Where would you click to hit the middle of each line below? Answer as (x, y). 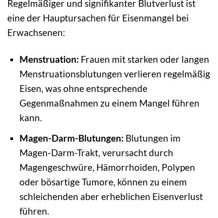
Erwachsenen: (36, 33)
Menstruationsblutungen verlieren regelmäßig (115, 74)
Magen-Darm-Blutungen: (71, 138)
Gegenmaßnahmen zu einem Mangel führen (109, 103)
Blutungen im (152, 138)
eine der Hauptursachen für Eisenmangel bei (98, 18)
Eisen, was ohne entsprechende (83, 89)
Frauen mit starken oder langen (144, 59)
